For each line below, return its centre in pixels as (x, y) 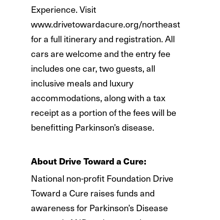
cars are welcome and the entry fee (100, 54)
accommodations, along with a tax (98, 98)
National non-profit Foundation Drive (102, 178)
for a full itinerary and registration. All (103, 39)
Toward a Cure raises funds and (93, 192)
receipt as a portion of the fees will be (103, 112)
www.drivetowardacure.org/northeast (105, 24)
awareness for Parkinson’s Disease (99, 207)
